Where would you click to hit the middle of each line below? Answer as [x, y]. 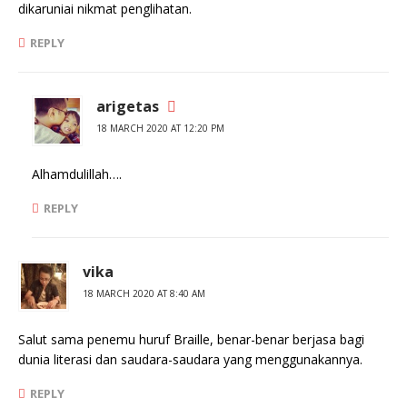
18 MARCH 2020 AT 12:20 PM [160, 128]
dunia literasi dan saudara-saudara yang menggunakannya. [190, 359]
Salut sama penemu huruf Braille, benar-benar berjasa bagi [191, 339]
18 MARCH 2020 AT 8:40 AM [144, 293]
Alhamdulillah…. [77, 174]
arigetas [128, 106]
